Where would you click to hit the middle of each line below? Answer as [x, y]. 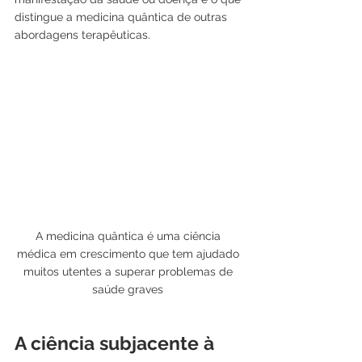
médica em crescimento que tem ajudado [129, 253]
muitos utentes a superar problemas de [129, 271]
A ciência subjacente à [117, 343]
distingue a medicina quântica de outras [122, 17]
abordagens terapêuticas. [82, 34]
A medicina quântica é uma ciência [129, 236]
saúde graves [129, 289]
